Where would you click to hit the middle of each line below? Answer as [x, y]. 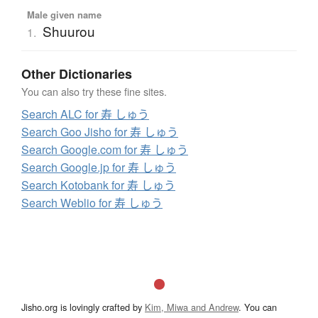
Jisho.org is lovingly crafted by [83, 307]
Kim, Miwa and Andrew [192, 307]
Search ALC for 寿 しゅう [85, 114]
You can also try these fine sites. [94, 92]
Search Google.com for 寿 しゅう [105, 150]
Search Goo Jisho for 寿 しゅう [100, 132]
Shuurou [68, 31]
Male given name [64, 15]
